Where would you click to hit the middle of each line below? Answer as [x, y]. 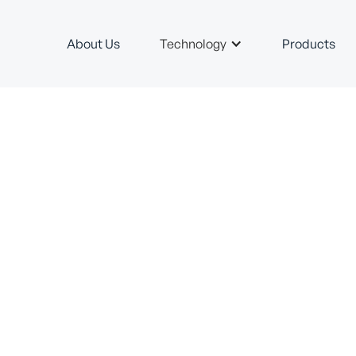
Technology [193, 43]
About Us [93, 43]
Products [308, 43]
